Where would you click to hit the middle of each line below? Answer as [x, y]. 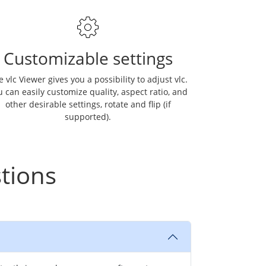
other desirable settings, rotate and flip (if [88, 104]
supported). [88, 116]
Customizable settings [88, 58]
